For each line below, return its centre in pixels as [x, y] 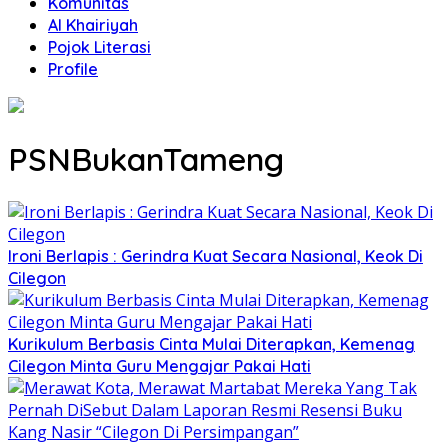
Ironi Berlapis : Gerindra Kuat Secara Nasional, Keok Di [215, 255]
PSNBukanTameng [146, 159]
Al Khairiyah [93, 25]
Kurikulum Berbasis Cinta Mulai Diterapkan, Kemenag [211, 343]
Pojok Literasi [99, 47]
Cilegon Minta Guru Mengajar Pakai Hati [159, 365]
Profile [73, 69]
